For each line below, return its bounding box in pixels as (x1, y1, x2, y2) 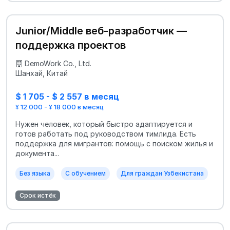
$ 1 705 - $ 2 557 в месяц (15, 91, 119, 102)
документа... (15, 148, 59, 158)
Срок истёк (20, 191, 56, 199)
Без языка (20, 169, 50, 177)
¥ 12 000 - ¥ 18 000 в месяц (15, 102, 104, 111)
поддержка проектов (15, 39, 126, 52)
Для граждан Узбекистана (121, 169, 204, 177)
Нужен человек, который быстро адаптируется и (15, 119, 193, 128)
